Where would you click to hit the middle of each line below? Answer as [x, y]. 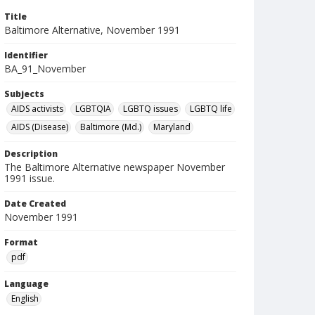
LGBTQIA [93, 109]
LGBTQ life [211, 109]
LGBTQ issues [150, 109]
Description [31, 154]
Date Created [35, 204]
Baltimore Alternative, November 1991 [92, 30]
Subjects [24, 94]
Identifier [26, 55]
